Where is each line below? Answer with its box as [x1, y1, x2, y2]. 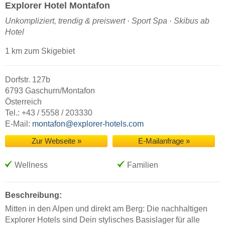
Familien [127, 161, 158, 170]
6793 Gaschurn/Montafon [5, 86, 95, 95]
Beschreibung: [5, 190, 62, 199]
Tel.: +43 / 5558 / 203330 [5, 108, 92, 118]
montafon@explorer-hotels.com [32, 120, 144, 129]
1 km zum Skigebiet [5, 46, 75, 55]
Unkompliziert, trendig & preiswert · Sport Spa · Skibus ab [5, 16, 209, 25]
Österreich [5, 97, 42, 106]
